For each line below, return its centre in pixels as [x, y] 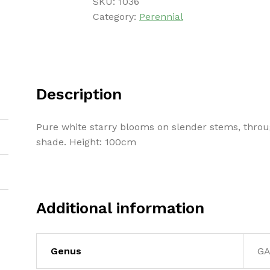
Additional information [121, 208]
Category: [116, 17]
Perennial [161, 17]
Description [79, 94]
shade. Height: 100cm [86, 142]
